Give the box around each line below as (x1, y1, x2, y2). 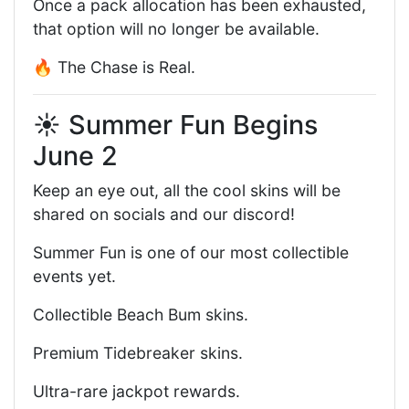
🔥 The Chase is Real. (33, 57, 195, 77)
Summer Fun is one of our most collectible (33, 242, 349, 262)
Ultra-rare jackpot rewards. (33, 381, 240, 401)
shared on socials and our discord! (33, 204, 295, 224)
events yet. (33, 266, 116, 286)
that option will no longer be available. (33, 18, 320, 38)
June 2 (33, 139, 118, 172)
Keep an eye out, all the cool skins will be (33, 180, 341, 200)
